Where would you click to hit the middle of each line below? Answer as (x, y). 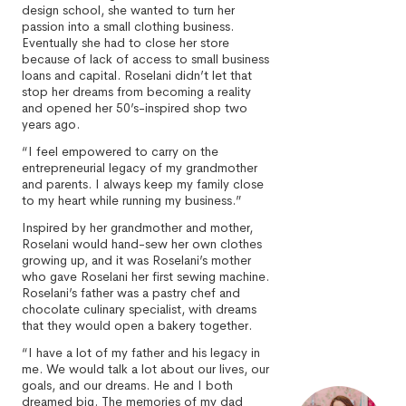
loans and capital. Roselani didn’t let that (137, 75)
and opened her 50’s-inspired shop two (135, 108)
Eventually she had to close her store (126, 43)
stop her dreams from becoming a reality (136, 92)
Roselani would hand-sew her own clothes (142, 244)
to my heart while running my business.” (132, 200)
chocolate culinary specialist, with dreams (139, 309)
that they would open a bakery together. (137, 325)
